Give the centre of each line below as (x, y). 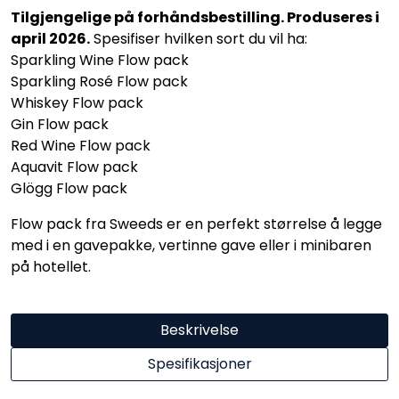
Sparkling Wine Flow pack (100, 60)
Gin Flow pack (60, 124)
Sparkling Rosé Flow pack (99, 81)
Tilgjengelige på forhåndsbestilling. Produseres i (195, 17)
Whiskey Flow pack (77, 103)
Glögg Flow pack (69, 188)
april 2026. (50, 39)
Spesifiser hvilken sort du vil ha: (199, 39)
